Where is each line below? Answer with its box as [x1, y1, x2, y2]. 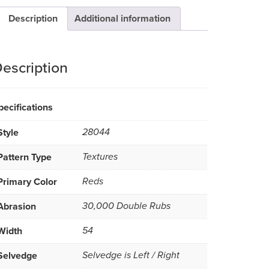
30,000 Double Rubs [82, 200, 171, 212]
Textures [82, 151, 118, 163]
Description [8, 11, 58, 25]
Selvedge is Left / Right [82, 249, 180, 261]
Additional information [74, 11, 171, 25]
